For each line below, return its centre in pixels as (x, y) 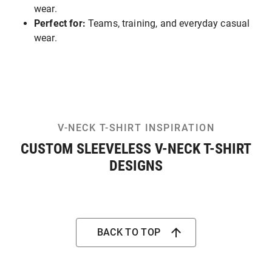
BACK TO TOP (129, 232)
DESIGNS (136, 166)
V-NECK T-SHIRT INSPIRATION (136, 128)
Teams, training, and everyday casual (168, 23)
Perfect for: (60, 23)
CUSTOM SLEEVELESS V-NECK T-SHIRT (136, 149)
